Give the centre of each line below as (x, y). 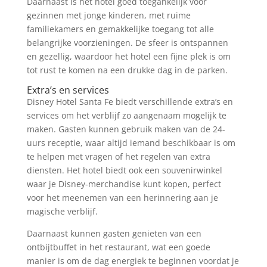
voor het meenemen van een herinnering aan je (122, 197)
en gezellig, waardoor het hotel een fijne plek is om (128, 56)
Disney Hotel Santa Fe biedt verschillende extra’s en (130, 101)
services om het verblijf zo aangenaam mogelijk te (126, 115)
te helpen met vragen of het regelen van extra (118, 156)
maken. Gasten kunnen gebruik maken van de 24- (126, 129)
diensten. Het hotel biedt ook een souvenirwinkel (124, 170)
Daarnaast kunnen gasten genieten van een (114, 233)
